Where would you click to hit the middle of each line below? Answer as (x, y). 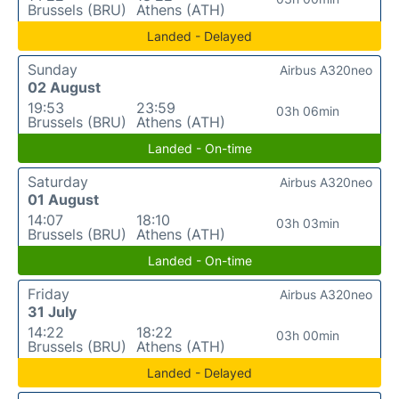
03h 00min (308, 335)
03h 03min (308, 223)
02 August (64, 87)
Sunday (53, 69)
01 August (63, 199)
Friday (49, 293)
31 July (52, 311)
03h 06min (308, 110)
